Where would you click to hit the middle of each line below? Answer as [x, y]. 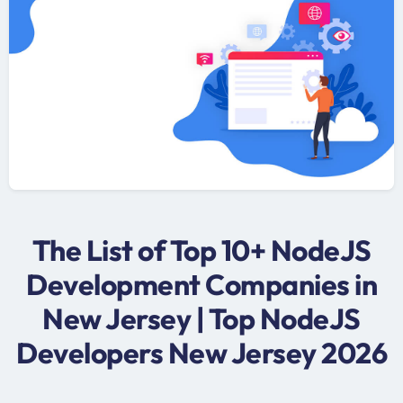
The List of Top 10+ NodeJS [201, 250]
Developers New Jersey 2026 [201, 352]
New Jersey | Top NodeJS [201, 318]
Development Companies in [201, 284]
